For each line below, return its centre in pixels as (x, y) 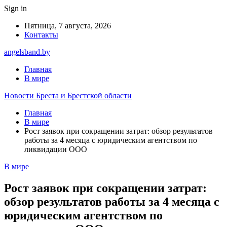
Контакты (41, 35)
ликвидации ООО (56, 149)
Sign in (15, 8)
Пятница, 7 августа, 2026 (68, 26)
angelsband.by (27, 52)
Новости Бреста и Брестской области (68, 96)
